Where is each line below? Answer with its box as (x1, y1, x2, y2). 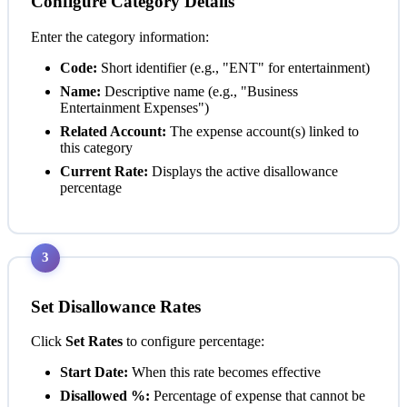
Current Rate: (60, 163, 148, 179)
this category (60, 139, 133, 155)
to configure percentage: (123, 333, 264, 350)
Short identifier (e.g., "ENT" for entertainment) (97, 59, 370, 75)
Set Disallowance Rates (31, 296, 201, 316)
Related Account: (60, 123, 166, 139)
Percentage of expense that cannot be (150, 388, 365, 404)
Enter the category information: (31, 28, 209, 45)
